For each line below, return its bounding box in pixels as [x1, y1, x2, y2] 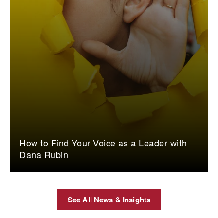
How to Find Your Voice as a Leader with [19, 136, 187, 149]
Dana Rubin [19, 147, 69, 161]
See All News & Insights [67, 194, 151, 205]
